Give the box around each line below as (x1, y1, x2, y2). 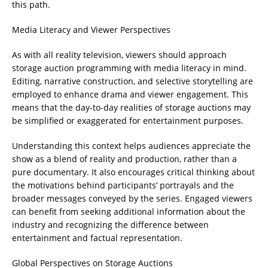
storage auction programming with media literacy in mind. (12, 62, 246, 74)
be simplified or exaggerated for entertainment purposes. (12, 115, 243, 127)
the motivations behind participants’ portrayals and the (12, 179, 234, 191)
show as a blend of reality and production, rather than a (12, 153, 237, 165)
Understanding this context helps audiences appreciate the (12, 140, 251, 152)
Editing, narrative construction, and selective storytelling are (12, 75, 253, 87)
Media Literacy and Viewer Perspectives (12, 24, 170, 36)
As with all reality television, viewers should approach (12, 49, 227, 61)
